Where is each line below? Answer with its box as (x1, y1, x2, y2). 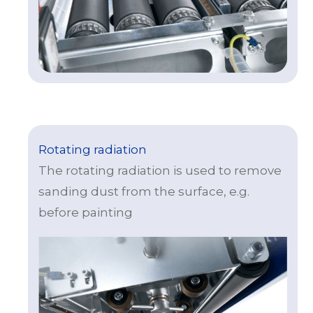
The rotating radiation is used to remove (38, 163, 282, 177)
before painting (38, 205, 133, 219)
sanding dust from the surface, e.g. (38, 184, 249, 198)
